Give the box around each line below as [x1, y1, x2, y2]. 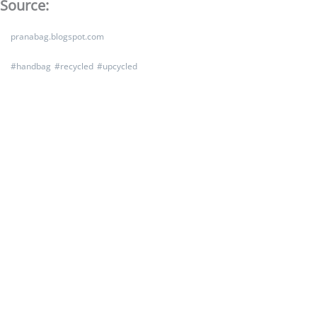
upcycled [103, 59, 137, 72]
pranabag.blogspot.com [11, 30, 104, 42]
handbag [16, 59, 51, 72]
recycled [60, 59, 93, 72]
